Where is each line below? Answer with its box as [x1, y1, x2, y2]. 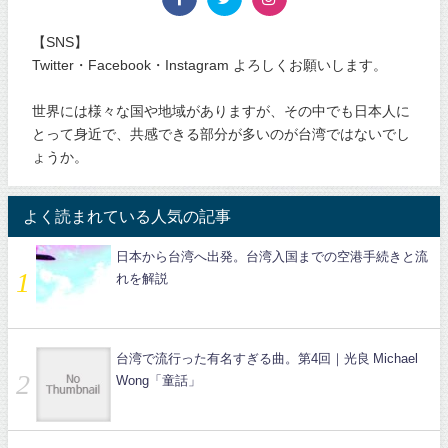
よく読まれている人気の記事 [23, 208, 231, 225]
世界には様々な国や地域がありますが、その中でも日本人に [32, 103, 411, 118]
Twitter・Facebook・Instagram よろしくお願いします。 [32, 57, 388, 72]
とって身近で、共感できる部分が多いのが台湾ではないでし [32, 126, 411, 141]
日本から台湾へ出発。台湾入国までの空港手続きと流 [116, 250, 428, 264]
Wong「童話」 [116, 374, 201, 388]
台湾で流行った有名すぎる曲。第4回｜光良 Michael [116, 352, 418, 366]
